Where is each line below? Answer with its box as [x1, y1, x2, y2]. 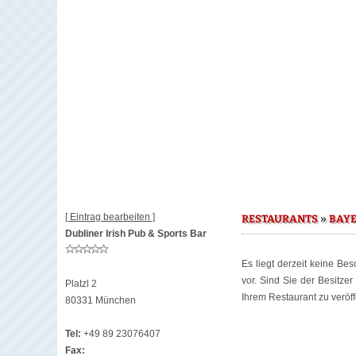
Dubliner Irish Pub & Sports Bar [65, 228, 207, 239]
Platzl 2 [65, 278, 97, 289]
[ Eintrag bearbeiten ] [65, 211, 155, 222]
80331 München [65, 295, 136, 306]
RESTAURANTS [242, 213, 318, 226]
